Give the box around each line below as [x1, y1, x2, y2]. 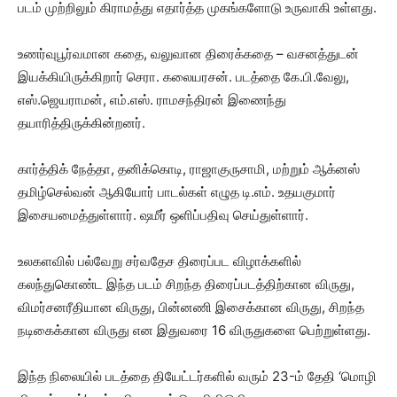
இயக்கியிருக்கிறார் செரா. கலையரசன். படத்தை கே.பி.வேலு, [18, 68, 349, 85]
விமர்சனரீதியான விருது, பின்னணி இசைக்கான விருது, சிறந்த [18, 299, 364, 315]
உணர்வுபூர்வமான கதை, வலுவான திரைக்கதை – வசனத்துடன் [18, 45, 359, 62]
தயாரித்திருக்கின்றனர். [18, 114, 145, 131]
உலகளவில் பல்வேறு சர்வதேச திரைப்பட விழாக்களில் [18, 253, 301, 269]
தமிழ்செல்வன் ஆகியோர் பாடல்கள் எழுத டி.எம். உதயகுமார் [18, 183, 336, 200]
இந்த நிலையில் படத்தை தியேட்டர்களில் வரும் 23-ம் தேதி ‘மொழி [18, 368, 377, 385]
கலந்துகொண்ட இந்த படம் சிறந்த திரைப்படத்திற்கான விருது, [18, 276, 354, 292]
